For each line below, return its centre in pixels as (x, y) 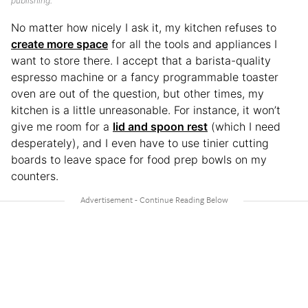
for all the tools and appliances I (192, 44)
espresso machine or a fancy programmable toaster (145, 77)
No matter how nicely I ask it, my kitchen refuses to (144, 27)
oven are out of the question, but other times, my (137, 93)
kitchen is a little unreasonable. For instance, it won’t (146, 110)
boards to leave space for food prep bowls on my (139, 159)
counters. (35, 176)
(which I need (244, 126)
